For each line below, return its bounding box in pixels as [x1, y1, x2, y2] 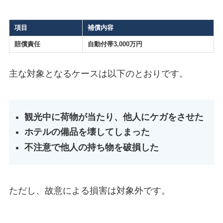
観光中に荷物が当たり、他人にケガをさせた [24, 111, 204, 122]
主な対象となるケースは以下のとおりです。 [8, 68, 188, 79]
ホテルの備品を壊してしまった [24, 127, 150, 137]
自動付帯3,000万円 [87, 40, 142, 48]
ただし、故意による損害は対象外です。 [8, 186, 170, 196]
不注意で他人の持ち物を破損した [24, 142, 159, 152]
